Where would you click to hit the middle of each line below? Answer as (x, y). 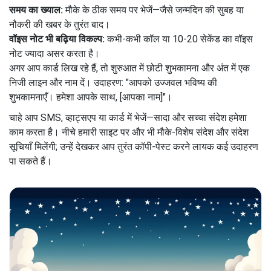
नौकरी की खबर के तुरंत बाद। (60, 24)
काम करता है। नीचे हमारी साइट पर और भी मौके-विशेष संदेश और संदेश (129, 132)
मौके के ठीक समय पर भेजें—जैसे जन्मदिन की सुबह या (153, 10)
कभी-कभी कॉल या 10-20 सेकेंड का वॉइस (179, 39)
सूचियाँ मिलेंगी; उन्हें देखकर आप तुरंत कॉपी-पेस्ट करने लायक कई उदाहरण (134, 146)
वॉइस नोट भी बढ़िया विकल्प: (57, 39)
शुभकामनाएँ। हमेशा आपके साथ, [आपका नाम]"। (91, 97)
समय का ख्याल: (36, 10)
